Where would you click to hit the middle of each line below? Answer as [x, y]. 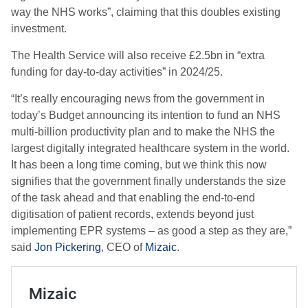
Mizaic [161, 247]
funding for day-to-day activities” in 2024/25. [117, 72]
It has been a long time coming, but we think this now [139, 165]
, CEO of [123, 247]
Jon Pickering [68, 247]
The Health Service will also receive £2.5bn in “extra [138, 55]
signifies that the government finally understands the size [148, 181]
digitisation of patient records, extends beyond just [132, 214]
